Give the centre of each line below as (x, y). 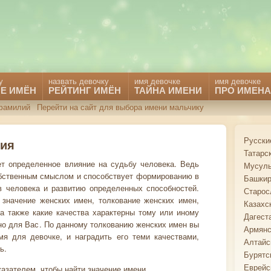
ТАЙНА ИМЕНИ (168, 90)
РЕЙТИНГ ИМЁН (85, 90)
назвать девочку (79, 81)
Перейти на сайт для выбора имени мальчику (120, 107)
